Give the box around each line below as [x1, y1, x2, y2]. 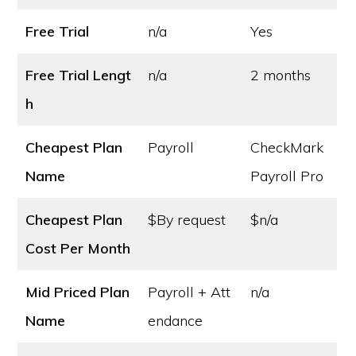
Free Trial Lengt [25, 66, 132, 84]
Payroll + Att [148, 283, 231, 301]
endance [148, 311, 203, 330]
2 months [250, 66, 311, 84]
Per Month [60, 239, 131, 257]
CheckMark [250, 138, 324, 157]
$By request [148, 211, 226, 229]
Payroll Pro [250, 167, 324, 185]
